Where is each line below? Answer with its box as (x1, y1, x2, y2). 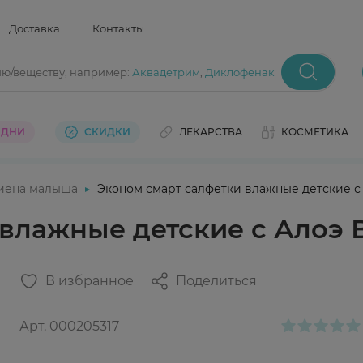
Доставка (9, 21, 60, 35)
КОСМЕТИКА (281, 126, 349, 138)
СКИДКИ (83, 126, 130, 138)
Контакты (92, 21, 144, 35)
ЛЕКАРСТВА (178, 126, 242, 138)
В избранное (45, 273, 134, 288)
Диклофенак (204, 66, 275, 79)
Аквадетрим (131, 66, 200, 79)
